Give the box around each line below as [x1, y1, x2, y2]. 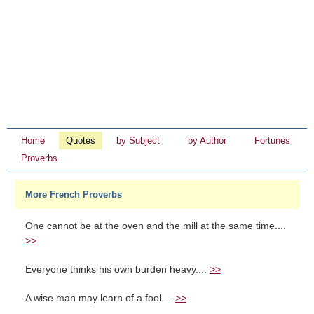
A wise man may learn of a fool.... [25, 293, 175, 303]
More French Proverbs [25, 189, 122, 200]
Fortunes [254, 135, 290, 146]
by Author [188, 135, 226, 146]
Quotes [66, 135, 95, 146]
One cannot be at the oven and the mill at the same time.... [25, 221, 286, 231]
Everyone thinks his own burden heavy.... [25, 264, 210, 275]
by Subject [116, 135, 160, 146]
